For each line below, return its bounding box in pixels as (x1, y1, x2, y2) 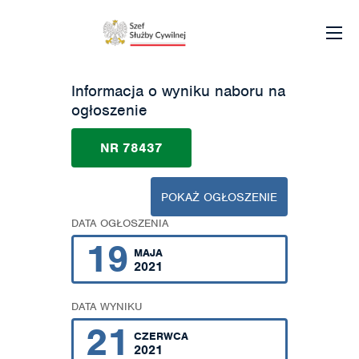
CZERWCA (134, 329, 188, 343)
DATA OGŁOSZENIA (71, 216, 169, 230)
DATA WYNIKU (71, 300, 143, 313)
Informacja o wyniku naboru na (71, 81, 285, 101)
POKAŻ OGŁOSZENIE (161, 190, 277, 204)
